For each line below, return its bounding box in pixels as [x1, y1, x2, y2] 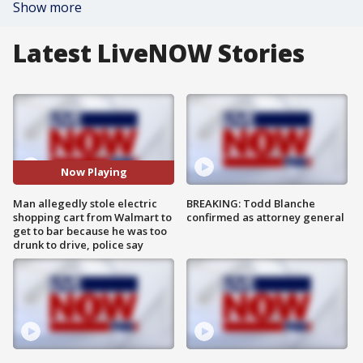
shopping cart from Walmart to [13, 209, 172, 224]
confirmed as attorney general [186, 209, 344, 224]
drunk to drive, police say [13, 237, 143, 252]
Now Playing [60, 164, 127, 180]
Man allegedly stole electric [13, 195, 157, 211]
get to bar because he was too [13, 223, 167, 238]
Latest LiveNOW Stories [13, 36, 305, 70]
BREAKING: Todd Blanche [186, 195, 315, 211]
